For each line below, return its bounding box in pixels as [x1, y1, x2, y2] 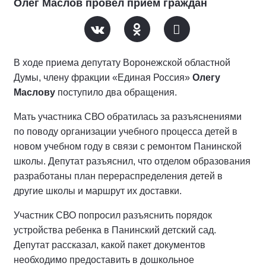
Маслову [14, 87, 55, 97]
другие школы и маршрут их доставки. [14, 186, 182, 196]
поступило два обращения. [55, 87, 177, 97]
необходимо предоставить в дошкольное [14, 255, 194, 265]
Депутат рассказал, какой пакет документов [14, 240, 205, 250]
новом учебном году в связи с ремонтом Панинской [14, 141, 242, 151]
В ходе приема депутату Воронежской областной [14, 58, 230, 68]
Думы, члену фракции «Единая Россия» [14, 72, 192, 83]
